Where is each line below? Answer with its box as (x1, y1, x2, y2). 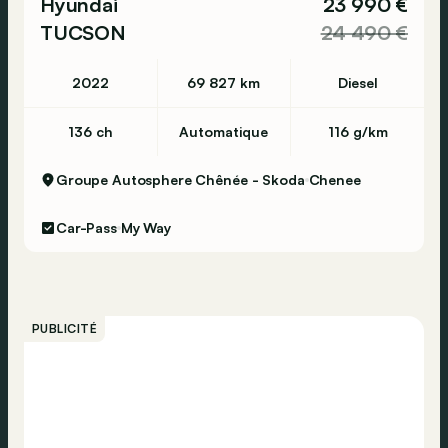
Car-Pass (56, 219, 117, 236)
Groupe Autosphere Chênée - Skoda (56, 171, 305, 188)
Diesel (337, 74, 378, 91)
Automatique (179, 123, 269, 140)
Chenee (308, 171, 361, 188)
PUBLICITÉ (32, 321, 98, 336)
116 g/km (327, 123, 388, 140)
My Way (120, 219, 172, 236)
